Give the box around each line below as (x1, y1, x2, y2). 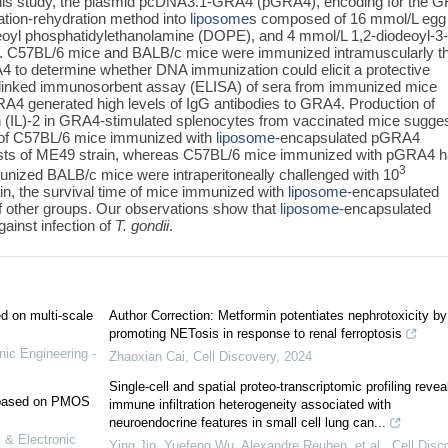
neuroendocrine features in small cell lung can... (108, 415, 386, 431)
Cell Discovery (192, 349, 276, 365)
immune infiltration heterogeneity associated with (108, 397, 391, 413)
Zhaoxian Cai (108, 349, 185, 365)
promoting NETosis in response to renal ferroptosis (108, 326, 402, 342)
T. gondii (115, 216, 170, 234)
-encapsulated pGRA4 (275, 128, 421, 146)
